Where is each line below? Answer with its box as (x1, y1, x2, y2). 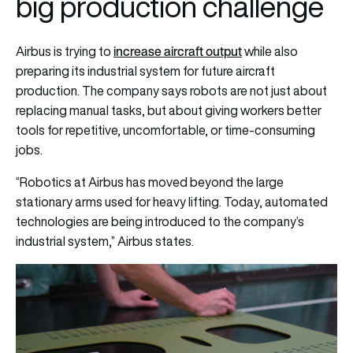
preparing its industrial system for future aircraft (16, 61, 275, 80)
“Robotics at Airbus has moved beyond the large (16, 173, 284, 191)
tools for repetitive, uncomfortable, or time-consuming (16, 121, 315, 139)
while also (242, 42, 298, 60)
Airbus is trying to (16, 42, 113, 60)
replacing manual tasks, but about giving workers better (16, 101, 321, 119)
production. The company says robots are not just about (16, 81, 327, 99)
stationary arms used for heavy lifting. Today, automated (16, 192, 328, 210)
